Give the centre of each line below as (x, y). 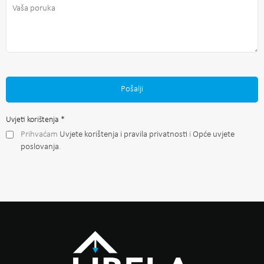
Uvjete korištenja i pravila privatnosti (123, 134)
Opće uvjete (214, 134)
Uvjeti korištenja (33, 120)
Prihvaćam (40, 134)
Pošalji (132, 89)
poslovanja (40, 147)
